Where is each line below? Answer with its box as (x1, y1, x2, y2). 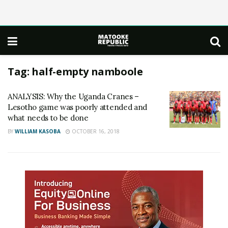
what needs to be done (8, 113, 89, 123)
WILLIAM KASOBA (15, 128, 61, 135)
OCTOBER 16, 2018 (70, 128, 120, 135)
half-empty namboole (32, 65, 143, 78)
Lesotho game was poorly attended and (8, 102, 148, 112)
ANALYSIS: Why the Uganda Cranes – (8, 92, 139, 101)
